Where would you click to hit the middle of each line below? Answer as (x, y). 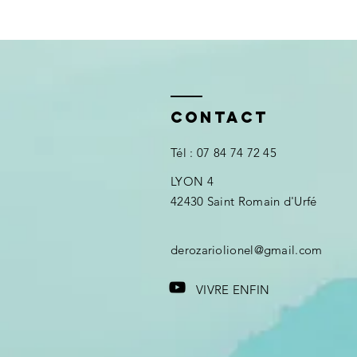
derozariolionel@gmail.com (247, 250)
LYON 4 (192, 181)
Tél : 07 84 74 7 (212, 153)
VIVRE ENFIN (233, 290)
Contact (220, 117)
